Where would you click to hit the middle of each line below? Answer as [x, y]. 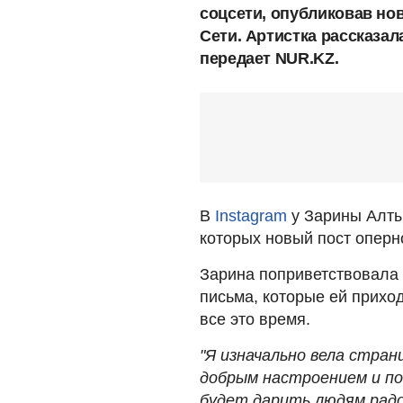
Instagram [251, 215]
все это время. [255, 319]
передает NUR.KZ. [269, 58]
